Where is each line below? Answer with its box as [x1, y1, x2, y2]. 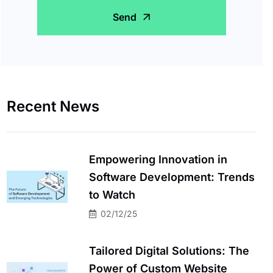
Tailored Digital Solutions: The [89, 244, 249, 257]
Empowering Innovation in [89, 152, 227, 166]
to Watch [89, 188, 135, 201]
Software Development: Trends [89, 170, 255, 183]
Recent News [7, 97, 99, 115]
